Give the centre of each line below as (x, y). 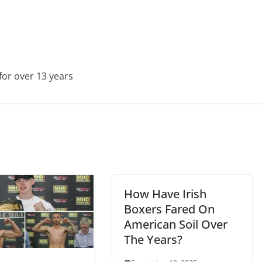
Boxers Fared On (169, 209)
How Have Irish (165, 194)
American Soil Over (176, 224)
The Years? (153, 239)
